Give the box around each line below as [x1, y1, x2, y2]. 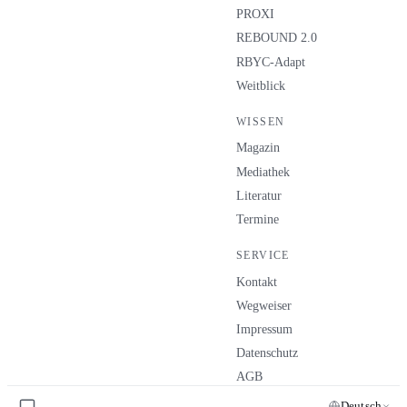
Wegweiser [236, 298, 292, 313]
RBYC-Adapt [236, 55, 305, 69]
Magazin [236, 141, 280, 155]
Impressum [236, 322, 293, 336]
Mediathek [236, 164, 290, 179]
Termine [236, 212, 279, 226]
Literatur [236, 188, 282, 203]
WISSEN [236, 115, 285, 127]
